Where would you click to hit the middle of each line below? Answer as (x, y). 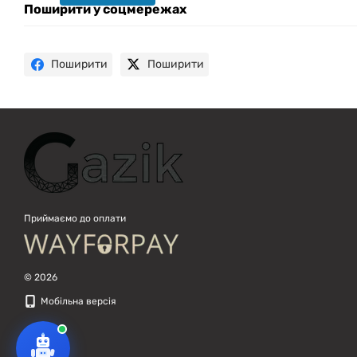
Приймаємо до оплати (75, 218)
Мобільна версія (77, 301)
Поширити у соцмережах (105, 9)
